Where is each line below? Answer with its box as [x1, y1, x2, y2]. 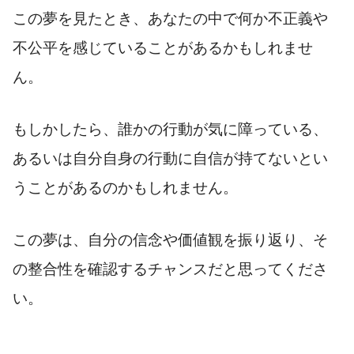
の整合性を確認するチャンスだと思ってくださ [13, 260, 328, 277]
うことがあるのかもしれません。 [13, 179, 238, 196]
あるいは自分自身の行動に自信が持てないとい [13, 149, 328, 167]
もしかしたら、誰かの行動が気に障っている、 [13, 120, 328, 137]
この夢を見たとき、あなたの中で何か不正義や [13, 9, 328, 27]
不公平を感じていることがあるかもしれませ [13, 39, 313, 56]
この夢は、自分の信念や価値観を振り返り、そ [13, 231, 328, 248]
